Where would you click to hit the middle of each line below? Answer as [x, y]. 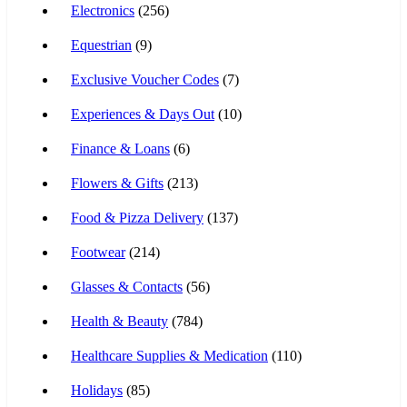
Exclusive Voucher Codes [145, 79]
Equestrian [101, 45]
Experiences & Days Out [143, 114]
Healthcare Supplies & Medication [169, 355]
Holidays [97, 390]
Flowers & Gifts [117, 183]
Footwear [98, 252]
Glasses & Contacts [127, 286]
